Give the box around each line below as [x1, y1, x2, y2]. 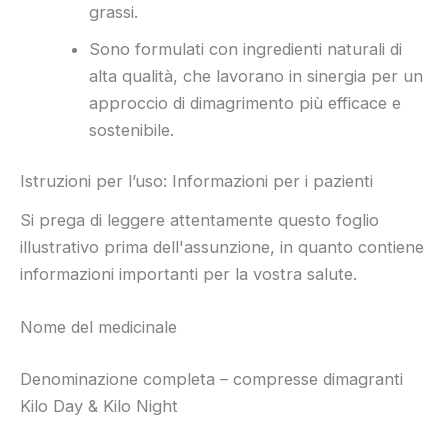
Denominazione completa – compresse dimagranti [20, 368, 403, 389]
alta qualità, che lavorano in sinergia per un [89, 65, 424, 86]
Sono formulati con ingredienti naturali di [89, 38, 403, 59]
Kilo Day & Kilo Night [20, 395, 178, 416]
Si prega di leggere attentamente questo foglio [20, 209, 379, 230]
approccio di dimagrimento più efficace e [89, 92, 402, 113]
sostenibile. [89, 119, 175, 140]
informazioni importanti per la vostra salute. [20, 263, 357, 284]
